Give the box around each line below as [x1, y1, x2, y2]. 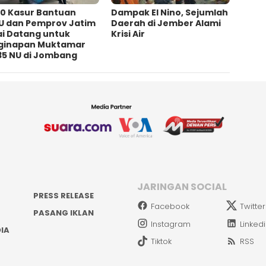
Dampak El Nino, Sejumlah [111, 6, 229, 18]
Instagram [151, 218, 191, 230]
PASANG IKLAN [33, 207, 94, 218]
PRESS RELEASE [33, 190, 94, 201]
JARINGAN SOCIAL [137, 180, 227, 194]
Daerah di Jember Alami [111, 17, 221, 29]
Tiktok [151, 236, 172, 248]
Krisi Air [111, 27, 145, 40]
